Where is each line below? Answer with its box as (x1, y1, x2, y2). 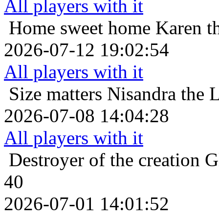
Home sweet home (9, 17, 151, 38)
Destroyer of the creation (9, 149, 200, 170)
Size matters (9, 83, 102, 104)
